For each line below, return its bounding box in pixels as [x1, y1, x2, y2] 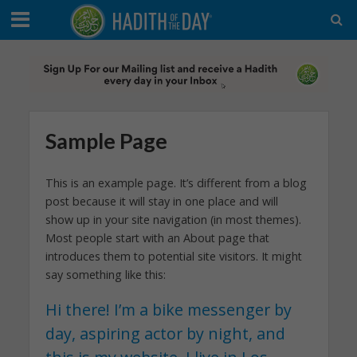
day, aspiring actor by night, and [45, 322, 285, 344]
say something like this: [45, 267, 166, 282]
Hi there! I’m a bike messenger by [45, 298, 292, 320]
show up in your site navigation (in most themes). [45, 212, 301, 227]
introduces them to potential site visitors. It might [45, 249, 302, 264]
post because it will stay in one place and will [45, 194, 278, 209]
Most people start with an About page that [45, 230, 269, 245]
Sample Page [45, 127, 167, 154]
